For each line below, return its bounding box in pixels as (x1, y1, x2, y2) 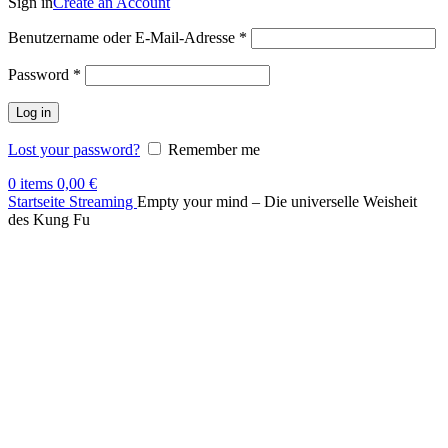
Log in (16, 105, 51, 120)
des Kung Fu (8, 211, 90, 228)
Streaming (69, 193, 137, 210)
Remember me (168, 141, 260, 158)
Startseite (8, 193, 69, 210)
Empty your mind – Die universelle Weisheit (137, 193, 417, 210)
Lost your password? (8, 141, 140, 158)
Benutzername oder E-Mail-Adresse (8, 29, 239, 46)
